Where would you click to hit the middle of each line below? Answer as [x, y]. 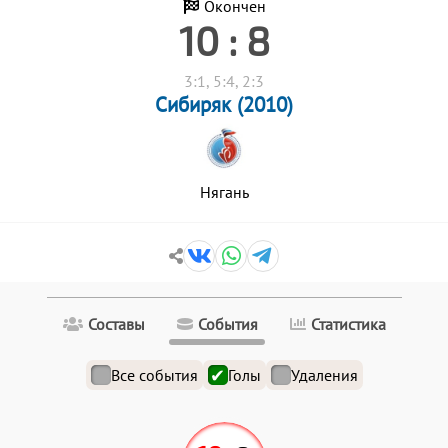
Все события [154, 375]
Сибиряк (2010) [224, 104]
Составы [116, 324]
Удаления [324, 375]
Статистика [348, 324]
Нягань [224, 192]
